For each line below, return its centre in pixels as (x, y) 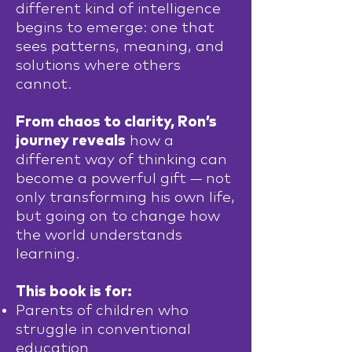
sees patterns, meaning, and (120, 47)
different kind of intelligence (118, 9)
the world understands (99, 235)
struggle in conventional (103, 330)
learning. (48, 254)
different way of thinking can (121, 160)
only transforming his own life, (125, 198)
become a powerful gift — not (123, 179)
